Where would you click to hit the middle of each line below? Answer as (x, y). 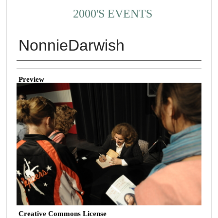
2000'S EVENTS (113, 14)
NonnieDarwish (71, 45)
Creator (27, 68)
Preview (31, 79)
